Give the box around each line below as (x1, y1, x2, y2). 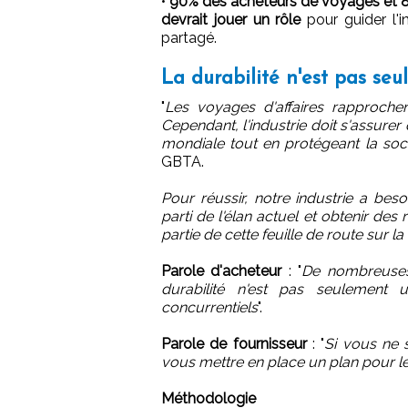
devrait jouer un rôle (161, 10, 301, 28)
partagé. (161, 28, 217, 46)
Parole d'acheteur (161, 261, 282, 280)
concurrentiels (161, 298, 258, 316)
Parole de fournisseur (161, 334, 307, 352)
